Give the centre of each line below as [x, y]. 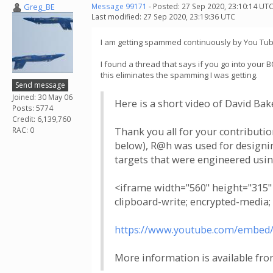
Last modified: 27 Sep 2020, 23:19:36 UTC [163, 17]
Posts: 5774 [33, 108]
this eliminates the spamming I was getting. [179, 75]
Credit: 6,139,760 [41, 119]
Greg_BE [39, 7]
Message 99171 [119, 6]
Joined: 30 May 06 [42, 97]
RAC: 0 [23, 130]
